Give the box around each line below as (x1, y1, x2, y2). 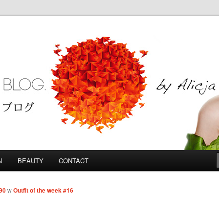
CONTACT (59, 156, 89, 165)
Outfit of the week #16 (13, 186, 73, 195)
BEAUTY (17, 156, 44, 165)
